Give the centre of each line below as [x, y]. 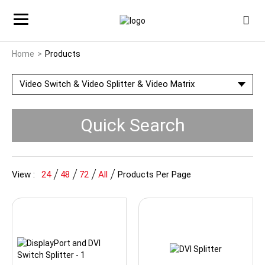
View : [23, 174]
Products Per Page [154, 174]
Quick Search [132, 125]
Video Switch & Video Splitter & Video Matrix [107, 84]
